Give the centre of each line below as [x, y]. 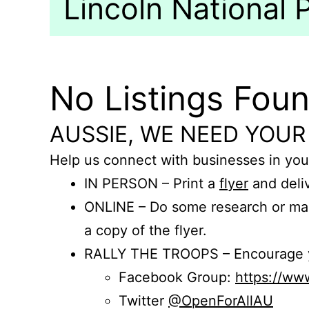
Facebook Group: [177, 277]
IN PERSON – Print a [152, 183]
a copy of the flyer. [146, 230]
